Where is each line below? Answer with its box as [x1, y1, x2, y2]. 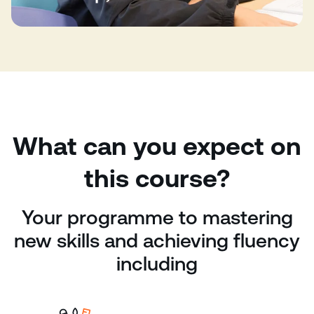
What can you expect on [13, 132, 301, 161]
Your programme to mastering [21, 206, 293, 228]
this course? [84, 164, 230, 193]
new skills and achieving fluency [14, 229, 300, 252]
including [116, 252, 198, 275]
